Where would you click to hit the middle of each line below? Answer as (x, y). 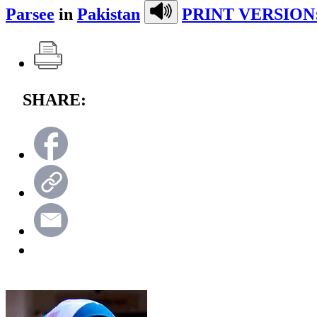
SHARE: (54, 99)
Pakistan (109, 14)
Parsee (30, 14)
